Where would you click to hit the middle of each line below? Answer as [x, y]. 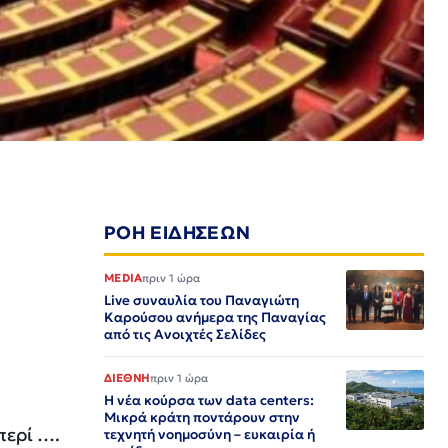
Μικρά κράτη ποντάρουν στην [202, 417]
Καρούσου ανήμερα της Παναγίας [215, 317]
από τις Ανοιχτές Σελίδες [185, 334]
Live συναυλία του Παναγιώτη [201, 300]
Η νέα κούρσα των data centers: [209, 400]
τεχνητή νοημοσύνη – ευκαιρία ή [209, 434]
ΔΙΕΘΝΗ [127, 378]
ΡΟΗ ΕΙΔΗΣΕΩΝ [177, 232]
